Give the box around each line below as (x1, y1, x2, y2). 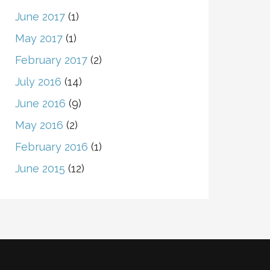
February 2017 (14, 54, 87, 66)
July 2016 (14, 75, 61, 88)
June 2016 (14, 97, 66, 110)
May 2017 (14, 32, 63, 45)
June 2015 (14, 162, 65, 175)
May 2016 (14, 119, 63, 131)
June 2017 (14, 10, 65, 23)
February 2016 (14, 140, 88, 153)
